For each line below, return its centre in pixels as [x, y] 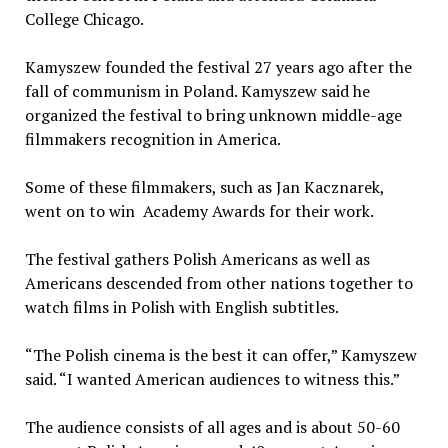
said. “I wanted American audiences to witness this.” [212, 379]
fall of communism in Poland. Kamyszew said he [197, 91]
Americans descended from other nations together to [218, 283]
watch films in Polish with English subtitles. [183, 307]
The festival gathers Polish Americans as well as [197, 259]
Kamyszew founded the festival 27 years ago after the [218, 67]
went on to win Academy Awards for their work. [199, 211]
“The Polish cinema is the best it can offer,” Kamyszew [220, 355]
